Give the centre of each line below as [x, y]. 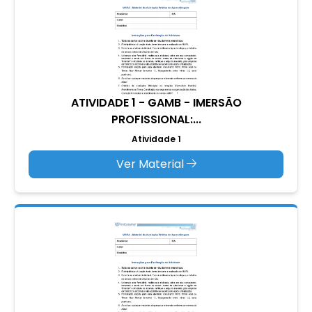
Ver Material [151, 164]
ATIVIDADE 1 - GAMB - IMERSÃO [156, 102]
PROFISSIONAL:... [156, 119]
